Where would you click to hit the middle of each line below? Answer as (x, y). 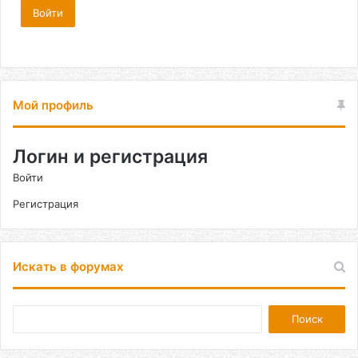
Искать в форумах (68, 267)
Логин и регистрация (110, 157)
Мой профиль (53, 105)
